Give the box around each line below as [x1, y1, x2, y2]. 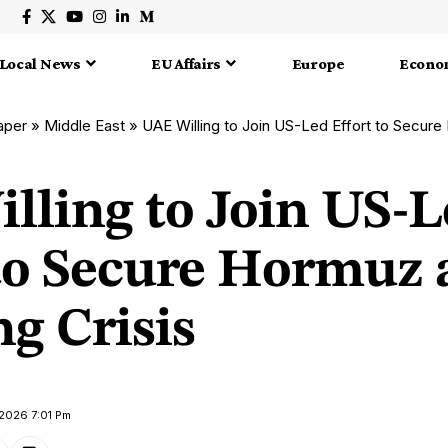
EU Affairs [151, 55, 222, 73]
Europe [291, 55, 345, 73]
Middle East [44, 115, 125, 135]
